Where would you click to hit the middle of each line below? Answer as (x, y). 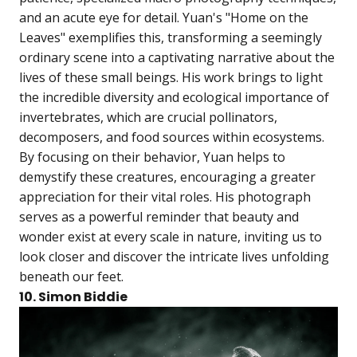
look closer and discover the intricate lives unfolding (174, 257)
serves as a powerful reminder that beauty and (159, 217)
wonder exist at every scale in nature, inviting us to (171, 237)
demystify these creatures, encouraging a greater (167, 177)
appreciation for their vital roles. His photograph (165, 197)
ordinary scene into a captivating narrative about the (177, 58)
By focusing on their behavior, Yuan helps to (152, 157)
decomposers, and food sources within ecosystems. (172, 137)
